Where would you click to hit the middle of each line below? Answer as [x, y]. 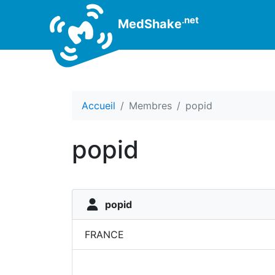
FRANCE [104, 234]
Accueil [99, 106]
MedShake [148, 24]
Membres [150, 106]
